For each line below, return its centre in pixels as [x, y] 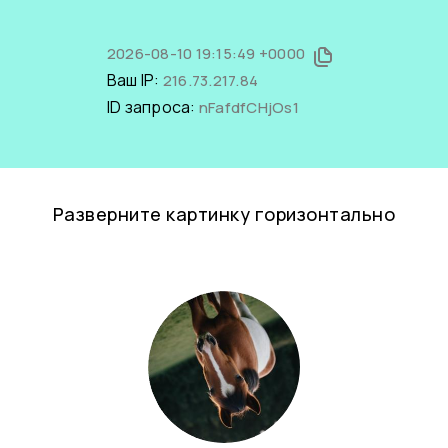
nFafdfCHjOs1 [248, 107]
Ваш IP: [134, 80]
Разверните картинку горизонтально [224, 214]
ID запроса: [152, 107]
